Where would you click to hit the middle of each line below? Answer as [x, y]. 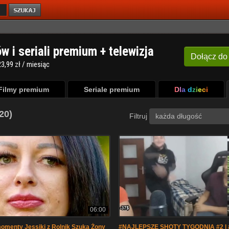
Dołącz [203, 56]
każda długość [179, 116]
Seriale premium [111, 89]
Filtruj [139, 116]
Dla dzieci [191, 89]
